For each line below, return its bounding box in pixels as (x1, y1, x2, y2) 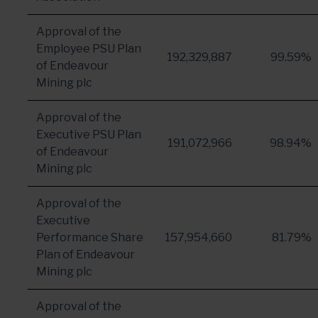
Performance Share (36, 231, 143, 244)
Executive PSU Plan (36, 128, 141, 141)
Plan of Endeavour (36, 248, 135, 261)
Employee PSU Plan (36, 42, 141, 55)
